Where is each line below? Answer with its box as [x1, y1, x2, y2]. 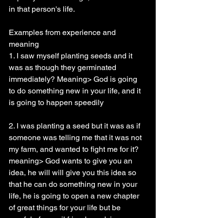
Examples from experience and [9, 28, 118, 37]
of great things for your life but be [9, 203, 123, 212]
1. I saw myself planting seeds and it [9, 51, 134, 60]
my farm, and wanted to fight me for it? [9, 145, 141, 154]
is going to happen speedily [9, 98, 104, 107]
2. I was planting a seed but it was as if [9, 121, 142, 130]
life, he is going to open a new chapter [9, 191, 141, 200]
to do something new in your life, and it [9, 86, 143, 95]
